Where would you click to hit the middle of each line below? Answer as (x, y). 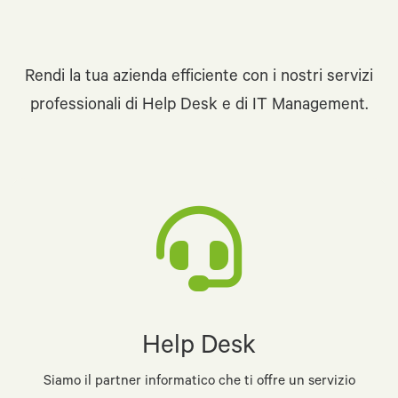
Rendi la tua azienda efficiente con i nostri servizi (199, 78)
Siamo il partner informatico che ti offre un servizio (199, 383)
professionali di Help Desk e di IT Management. (199, 107)
